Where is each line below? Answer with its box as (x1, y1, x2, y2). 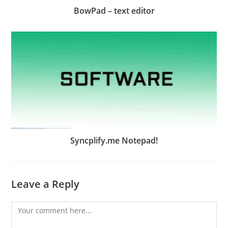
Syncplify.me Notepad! (70, 135, 158, 147)
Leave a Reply (11, 177, 80, 191)
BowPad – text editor (73, 5, 155, 17)
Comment (11, 203, 44, 213)
